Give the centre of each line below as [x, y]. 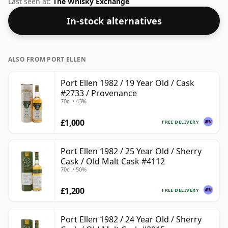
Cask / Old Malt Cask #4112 [113, 162]
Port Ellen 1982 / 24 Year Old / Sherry [131, 220]
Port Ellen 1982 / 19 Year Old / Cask [127, 83]
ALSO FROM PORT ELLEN [47, 60]
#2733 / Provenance [99, 93]
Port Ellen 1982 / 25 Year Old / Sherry [131, 151]
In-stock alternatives [114, 21]
